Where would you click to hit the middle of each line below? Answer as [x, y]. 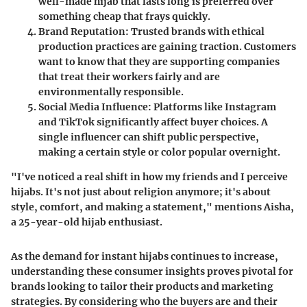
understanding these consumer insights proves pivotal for [152, 272]
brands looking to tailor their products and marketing [142, 287]
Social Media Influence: [95, 107]
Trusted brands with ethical [197, 32]
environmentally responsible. [111, 92]
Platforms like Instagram [214, 107]
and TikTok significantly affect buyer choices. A [153, 122]
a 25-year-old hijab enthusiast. [87, 222]
